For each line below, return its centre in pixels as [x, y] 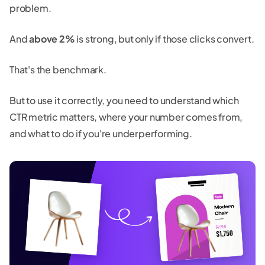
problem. [31, 8]
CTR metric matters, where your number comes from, [126, 117]
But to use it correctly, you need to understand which [124, 101]
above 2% [52, 39]
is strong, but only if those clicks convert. [165, 39]
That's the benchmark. [59, 70]
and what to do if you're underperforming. [101, 134]
